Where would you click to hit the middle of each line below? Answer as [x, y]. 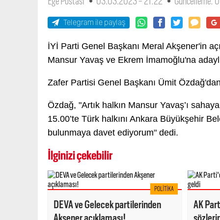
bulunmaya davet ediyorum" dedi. [114, 133]
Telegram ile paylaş [95, 22]
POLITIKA [164, 189]
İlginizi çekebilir [80, 155]
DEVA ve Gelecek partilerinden [107, 205]
